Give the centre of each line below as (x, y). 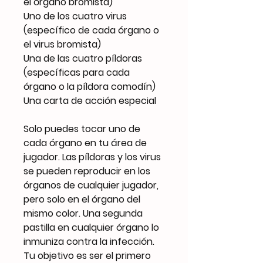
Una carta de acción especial (90, 100)
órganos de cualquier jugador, (91, 185)
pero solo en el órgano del (82, 199)
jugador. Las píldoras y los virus (92, 157)
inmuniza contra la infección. (89, 241)
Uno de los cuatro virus (75, 16)
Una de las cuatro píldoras (83, 58)
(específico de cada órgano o (91, 30)
